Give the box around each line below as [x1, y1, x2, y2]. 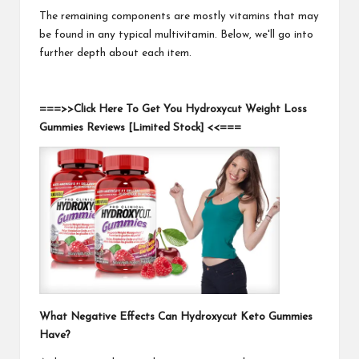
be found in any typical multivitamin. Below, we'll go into [39, 29, 313, 40]
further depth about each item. [39, 47, 192, 58]
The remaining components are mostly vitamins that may [39, 10, 319, 22]
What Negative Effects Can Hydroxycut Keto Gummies [39, 311, 313, 322]
